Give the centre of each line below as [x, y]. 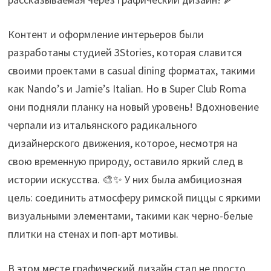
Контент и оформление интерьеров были [106, 34]
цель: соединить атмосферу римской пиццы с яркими [135, 197]
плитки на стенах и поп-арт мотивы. [93, 233]
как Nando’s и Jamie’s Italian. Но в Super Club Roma [127, 88]
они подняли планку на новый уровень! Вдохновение [134, 106]
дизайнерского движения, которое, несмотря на [123, 143]
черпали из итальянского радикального [103, 125]
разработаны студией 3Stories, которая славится [125, 52]
